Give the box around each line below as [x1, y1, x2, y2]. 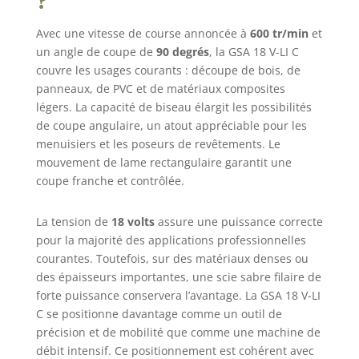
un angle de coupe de [35, 44, 156, 60]
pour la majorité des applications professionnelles [35, 232, 306, 248]
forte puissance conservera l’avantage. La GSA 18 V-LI [35, 288, 321, 304]
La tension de [35, 214, 111, 230]
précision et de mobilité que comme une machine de [35, 325, 321, 341]
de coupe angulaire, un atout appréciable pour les [35, 118, 307, 134]
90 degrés [155, 44, 209, 60]
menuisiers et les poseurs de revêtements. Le [35, 136, 280, 152]
